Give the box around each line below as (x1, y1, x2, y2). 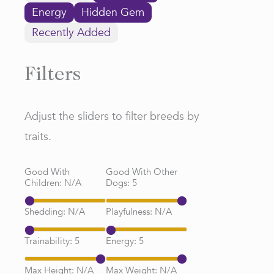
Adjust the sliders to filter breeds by (24, 109, 199, 124)
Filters (24, 66, 81, 86)
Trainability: (24, 234, 75, 247)
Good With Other (106, 165, 177, 178)
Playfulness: (106, 206, 155, 218)
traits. (24, 129, 51, 144)
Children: (24, 176, 64, 189)
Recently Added (32, 25, 111, 40)
